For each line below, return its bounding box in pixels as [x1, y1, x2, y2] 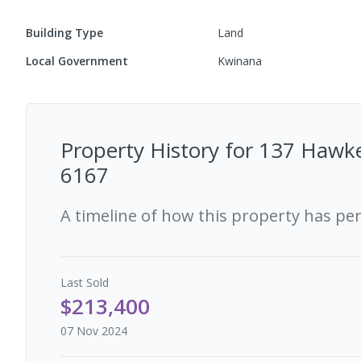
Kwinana [218, 53, 263, 68]
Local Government [26, 53, 128, 68]
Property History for [60, 135, 259, 164]
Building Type [26, 25, 103, 40]
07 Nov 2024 [60, 323, 127, 338]
